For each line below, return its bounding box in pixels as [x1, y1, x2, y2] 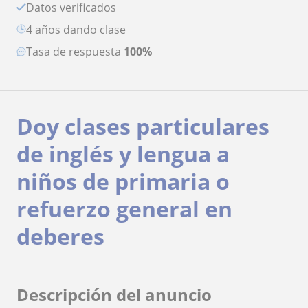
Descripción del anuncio [16, 283, 212, 306]
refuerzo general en [16, 193, 232, 223]
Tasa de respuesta [32, 43, 124, 59]
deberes [16, 221, 104, 251]
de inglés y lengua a [16, 138, 230, 168]
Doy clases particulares [16, 111, 269, 141]
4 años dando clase [32, 21, 126, 37]
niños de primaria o [16, 166, 230, 196]
